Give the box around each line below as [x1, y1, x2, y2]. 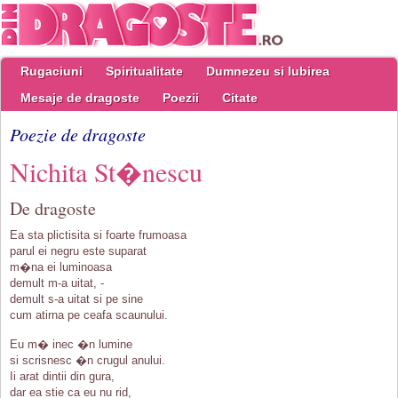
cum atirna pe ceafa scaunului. [10, 308, 168, 322]
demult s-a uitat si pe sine [10, 292, 143, 306]
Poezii [163, 91, 199, 105]
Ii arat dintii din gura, [10, 370, 115, 383]
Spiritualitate [106, 64, 183, 78]
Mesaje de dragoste [20, 91, 139, 105]
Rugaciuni [20, 64, 83, 78]
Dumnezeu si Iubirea [206, 64, 330, 78]
